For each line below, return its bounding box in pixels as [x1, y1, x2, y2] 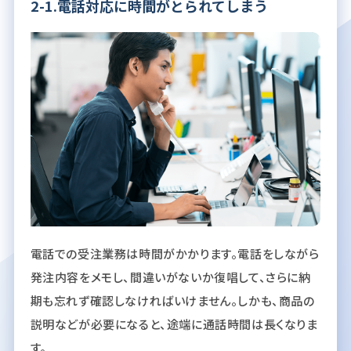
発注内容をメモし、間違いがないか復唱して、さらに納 [30, 268, 311, 285]
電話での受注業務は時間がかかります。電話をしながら [30, 244, 320, 262]
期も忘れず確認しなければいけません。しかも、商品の [30, 291, 315, 309]
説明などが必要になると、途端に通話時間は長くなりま [30, 315, 318, 332]
